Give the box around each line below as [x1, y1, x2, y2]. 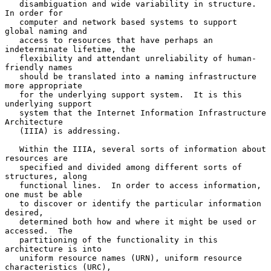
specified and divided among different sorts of [5, 162, 19, 172]
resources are [5, 153, 68, 163]
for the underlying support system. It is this [5, 90, 19, 99]
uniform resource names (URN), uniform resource [5, 253, 19, 263]
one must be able [5, 189, 82, 199]
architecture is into [5, 244, 102, 253]
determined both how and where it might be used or [5, 217, 19, 226]
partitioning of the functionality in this [5, 235, 19, 244]
